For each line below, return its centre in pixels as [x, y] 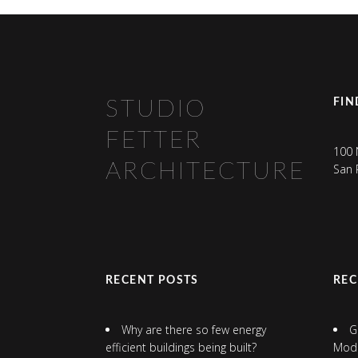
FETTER [153, 140]
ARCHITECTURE [205, 171]
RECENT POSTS [152, 280]
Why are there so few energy [193, 329]
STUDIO [156, 109]
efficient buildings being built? [181, 347]
